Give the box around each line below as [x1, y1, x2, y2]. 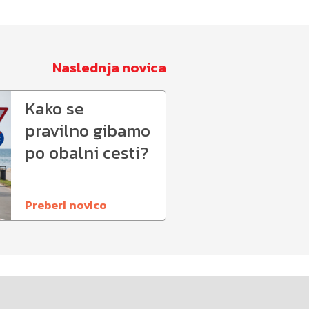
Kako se [25, 95, 84, 121]
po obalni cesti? [25, 139, 149, 166]
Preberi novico [25, 195, 107, 214]
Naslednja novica [52, 57, 166, 78]
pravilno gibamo [25, 117, 150, 143]
